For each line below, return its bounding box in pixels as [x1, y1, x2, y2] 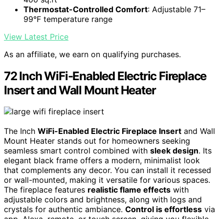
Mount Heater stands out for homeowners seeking [4, 136, 190, 146]
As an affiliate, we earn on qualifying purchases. [4, 49, 181, 59]
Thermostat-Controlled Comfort [23, 4, 148, 14]
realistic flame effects [88, 185, 171, 195]
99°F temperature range [23, 14, 112, 24]
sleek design [150, 146, 198, 156]
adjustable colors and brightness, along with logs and [4, 195, 202, 205]
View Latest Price [4, 31, 68, 42]
